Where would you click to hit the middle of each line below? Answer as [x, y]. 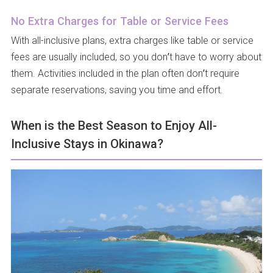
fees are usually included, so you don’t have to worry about [136, 56]
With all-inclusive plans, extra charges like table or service [132, 40]
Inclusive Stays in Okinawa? [87, 143]
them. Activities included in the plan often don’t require [125, 73]
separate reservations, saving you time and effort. [117, 89]
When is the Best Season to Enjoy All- [114, 125]
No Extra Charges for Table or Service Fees [119, 20]
